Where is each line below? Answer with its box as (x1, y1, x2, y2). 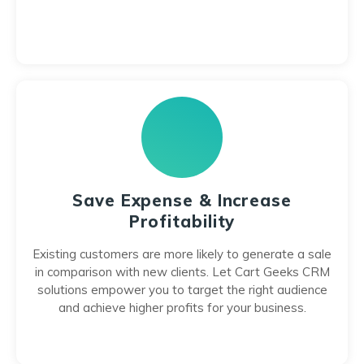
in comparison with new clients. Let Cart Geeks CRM (34, 264, 330, 279)
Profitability (128, 211, 236, 232)
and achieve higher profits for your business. (58, 300, 306, 315)
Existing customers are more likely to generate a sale (32, 246, 331, 262)
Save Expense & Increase (72, 190, 292, 210)
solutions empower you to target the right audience (37, 282, 327, 297)
